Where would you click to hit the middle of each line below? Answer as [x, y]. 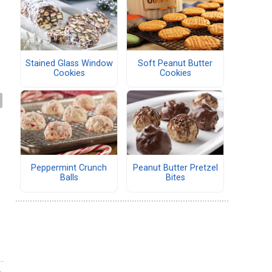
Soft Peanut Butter [175, 64]
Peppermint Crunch [69, 168]
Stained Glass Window [69, 64]
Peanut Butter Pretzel [175, 168]
